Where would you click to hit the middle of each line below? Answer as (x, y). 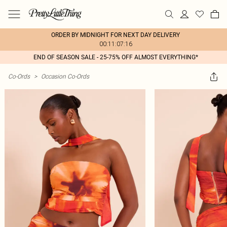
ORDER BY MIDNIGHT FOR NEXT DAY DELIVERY (116, 35)
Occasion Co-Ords (65, 76)
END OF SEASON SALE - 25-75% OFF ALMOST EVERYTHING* (116, 57)
